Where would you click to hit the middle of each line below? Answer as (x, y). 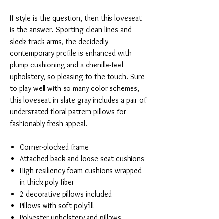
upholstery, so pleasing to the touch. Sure (77, 77)
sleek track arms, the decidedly (59, 42)
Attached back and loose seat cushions (82, 159)
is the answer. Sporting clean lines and (71, 30)
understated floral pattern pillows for (68, 112)
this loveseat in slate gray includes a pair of (78, 100)
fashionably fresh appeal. (48, 124)
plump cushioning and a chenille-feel (66, 65)
